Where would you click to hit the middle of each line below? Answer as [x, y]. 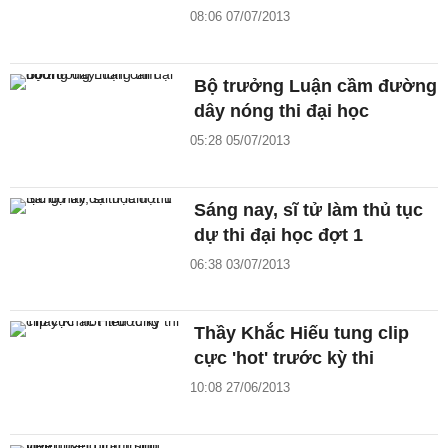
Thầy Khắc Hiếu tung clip [302, 333]
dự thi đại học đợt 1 [279, 234]
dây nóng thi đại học [282, 110]
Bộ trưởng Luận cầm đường [316, 85]
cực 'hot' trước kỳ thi [284, 358]
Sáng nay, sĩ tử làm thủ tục [309, 209]
